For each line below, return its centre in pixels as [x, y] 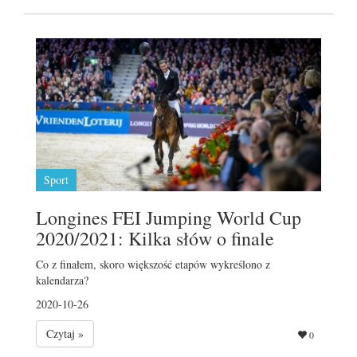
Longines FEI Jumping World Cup [169, 217]
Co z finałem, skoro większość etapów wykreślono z [153, 264]
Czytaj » [65, 333]
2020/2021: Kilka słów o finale [155, 238]
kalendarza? [62, 280]
